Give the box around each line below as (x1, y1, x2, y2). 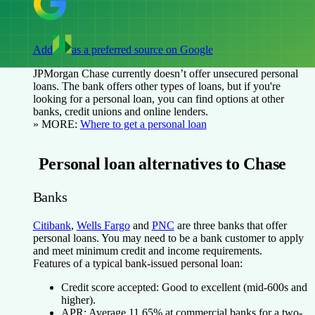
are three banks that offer (174, 219, 287, 231)
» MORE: (32, 117, 80, 130)
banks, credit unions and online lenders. (32, 105, 208, 117)
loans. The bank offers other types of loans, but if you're (32, 79, 281, 92)
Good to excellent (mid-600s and (161, 281, 307, 293)
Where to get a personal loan (79, 117, 207, 130)
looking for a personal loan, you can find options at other (32, 92, 284, 105)
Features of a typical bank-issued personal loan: (32, 257, 243, 269)
